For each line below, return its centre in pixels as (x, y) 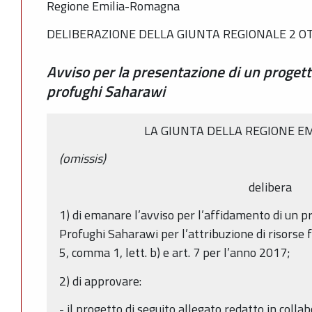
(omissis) (83, 159)
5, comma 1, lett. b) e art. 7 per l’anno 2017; (175, 253)
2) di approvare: (100, 281)
